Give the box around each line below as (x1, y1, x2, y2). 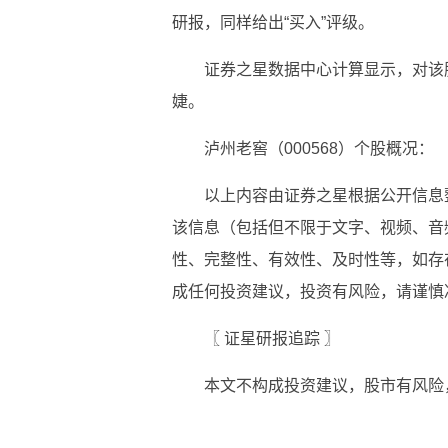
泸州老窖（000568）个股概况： (204, 139, 434, 157)
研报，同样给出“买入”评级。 (172, 13, 374, 31)
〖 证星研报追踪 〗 (204, 329, 340, 347)
